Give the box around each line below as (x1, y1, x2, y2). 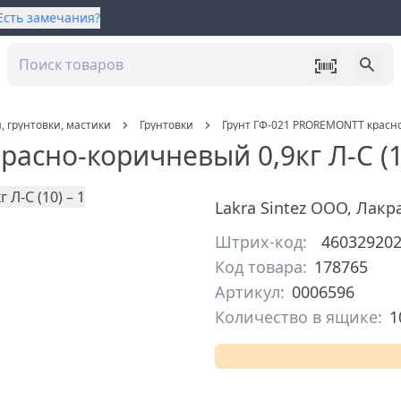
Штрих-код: (215, 231, 307, 252)
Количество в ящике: (215, 306, 382, 328)
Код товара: (215, 256, 307, 277)
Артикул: (215, 281, 285, 303)
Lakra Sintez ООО (215, 197, 347, 218)
